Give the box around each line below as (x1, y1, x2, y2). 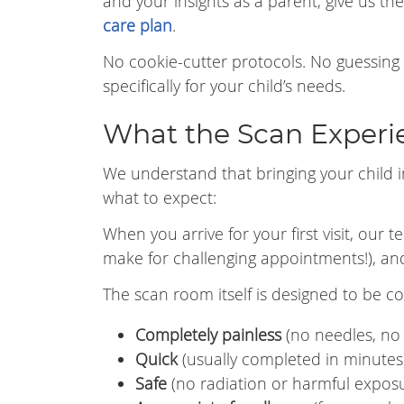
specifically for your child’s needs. (103, 75, 345, 96)
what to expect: (103, 187, 216, 208)
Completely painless (135, 324, 281, 345)
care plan (103, 14, 172, 36)
